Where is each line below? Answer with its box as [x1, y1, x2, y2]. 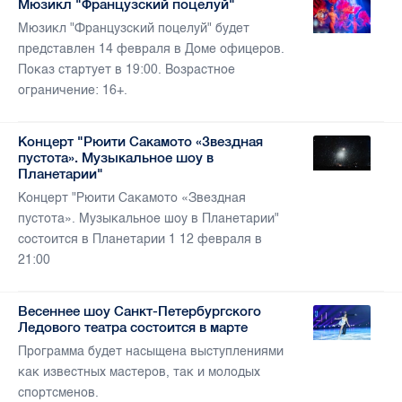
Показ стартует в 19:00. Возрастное [18, 62, 235, 78]
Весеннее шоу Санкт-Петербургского [18, 303, 261, 319]
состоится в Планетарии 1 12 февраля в [18, 232, 262, 248]
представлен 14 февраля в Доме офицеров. [18, 41, 284, 57]
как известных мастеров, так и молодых [18, 364, 260, 380]
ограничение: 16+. [18, 83, 127, 99]
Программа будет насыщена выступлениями [18, 344, 284, 360]
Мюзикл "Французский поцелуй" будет [18, 21, 249, 37]
